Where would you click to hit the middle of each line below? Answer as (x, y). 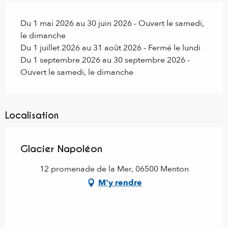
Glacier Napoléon (61, 149)
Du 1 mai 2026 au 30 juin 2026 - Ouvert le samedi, (112, 24)
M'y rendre (120, 183)
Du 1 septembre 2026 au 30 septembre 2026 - (105, 60)
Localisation (32, 116)
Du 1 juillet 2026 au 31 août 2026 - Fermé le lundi (110, 48)
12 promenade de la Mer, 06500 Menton (114, 169)
